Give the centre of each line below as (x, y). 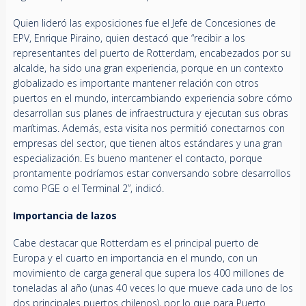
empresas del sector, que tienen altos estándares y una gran (147, 143)
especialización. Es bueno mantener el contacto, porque (137, 158)
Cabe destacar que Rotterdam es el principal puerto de (136, 243)
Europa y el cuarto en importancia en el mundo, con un (135, 258)
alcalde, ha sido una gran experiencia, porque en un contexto (148, 68)
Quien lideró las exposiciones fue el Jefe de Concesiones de (144, 23)
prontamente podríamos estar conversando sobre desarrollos (152, 173)
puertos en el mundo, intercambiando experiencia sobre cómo (152, 98)
